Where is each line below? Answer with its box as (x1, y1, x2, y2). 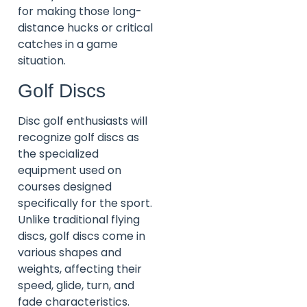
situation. (18, 53, 66, 69)
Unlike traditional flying (18, 211, 140, 228)
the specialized (18, 145, 99, 162)
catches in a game (18, 36, 118, 53)
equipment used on (18, 162, 121, 178)
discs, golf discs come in (18, 228, 145, 244)
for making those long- (18, 3, 142, 20)
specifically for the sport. (18, 195, 152, 211)
